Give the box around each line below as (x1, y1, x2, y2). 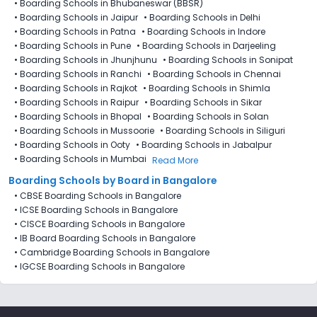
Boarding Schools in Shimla (149, 81, 270, 94)
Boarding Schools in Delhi (149, 11, 260, 23)
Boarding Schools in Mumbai (20, 152, 146, 165)
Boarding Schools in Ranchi (20, 67, 142, 80)
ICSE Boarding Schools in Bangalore (20, 203, 178, 216)
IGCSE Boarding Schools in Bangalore (20, 260, 185, 272)
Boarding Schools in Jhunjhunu (20, 53, 157, 66)
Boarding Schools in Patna (20, 25, 136, 38)
